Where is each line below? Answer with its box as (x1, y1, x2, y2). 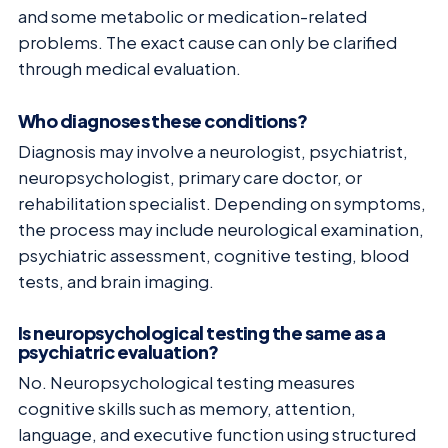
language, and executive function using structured (18, 424, 416, 446)
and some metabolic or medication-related (18, 6, 367, 28)
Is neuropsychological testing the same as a (18, 321, 386, 345)
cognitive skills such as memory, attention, (18, 398, 356, 420)
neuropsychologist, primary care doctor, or (18, 166, 362, 188)
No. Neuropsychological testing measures (18, 372, 355, 394)
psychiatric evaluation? (18, 340, 219, 364)
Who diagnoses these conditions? (18, 108, 308, 132)
